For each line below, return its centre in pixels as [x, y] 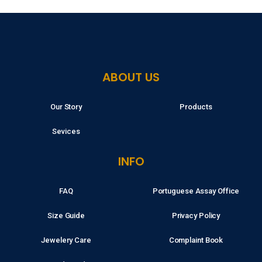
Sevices [66, 131]
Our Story [66, 107]
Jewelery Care [66, 240]
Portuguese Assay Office [196, 191]
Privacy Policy [196, 216]
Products [196, 107]
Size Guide [66, 216]
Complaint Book [196, 240]
